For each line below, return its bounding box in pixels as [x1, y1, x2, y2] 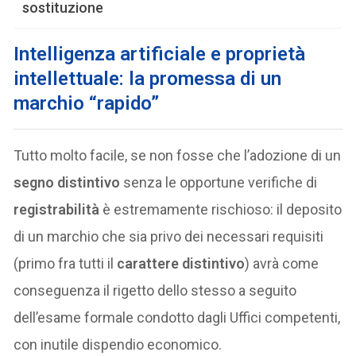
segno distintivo [14, 173, 121, 191]
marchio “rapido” [14, 91, 160, 114]
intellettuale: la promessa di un [14, 67, 282, 90]
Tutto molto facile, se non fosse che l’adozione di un [14, 146, 342, 164]
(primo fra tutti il [14, 254, 118, 272]
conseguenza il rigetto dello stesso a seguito [14, 281, 297, 299]
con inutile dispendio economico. [14, 335, 222, 353]
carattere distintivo [117, 254, 246, 272]
